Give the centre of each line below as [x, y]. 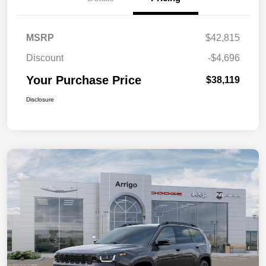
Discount [45, 58]
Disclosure [40, 100]
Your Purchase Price [84, 80]
